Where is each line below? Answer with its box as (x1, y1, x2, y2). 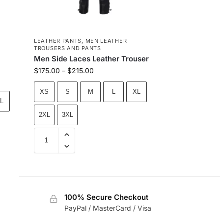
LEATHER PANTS (34, 37, 82, 44)
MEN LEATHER (85, 37, 127, 44)
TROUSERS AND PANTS (34, 44, 101, 52)
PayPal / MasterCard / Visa (64, 204, 151, 212)
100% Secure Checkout (64, 192, 148, 202)
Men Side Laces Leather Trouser (34, 54, 149, 63)
